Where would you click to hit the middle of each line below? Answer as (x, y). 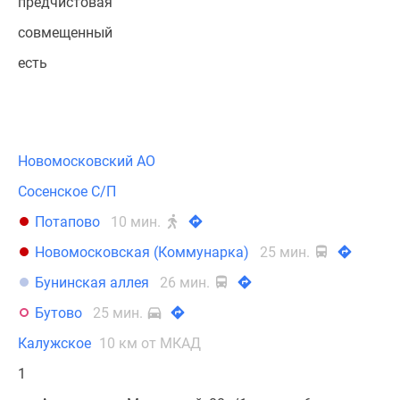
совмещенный (65, 33)
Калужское (56, 343)
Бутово (58, 313)
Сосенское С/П (67, 192)
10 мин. (137, 222)
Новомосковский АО (87, 161)
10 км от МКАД (150, 343)
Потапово (67, 222)
